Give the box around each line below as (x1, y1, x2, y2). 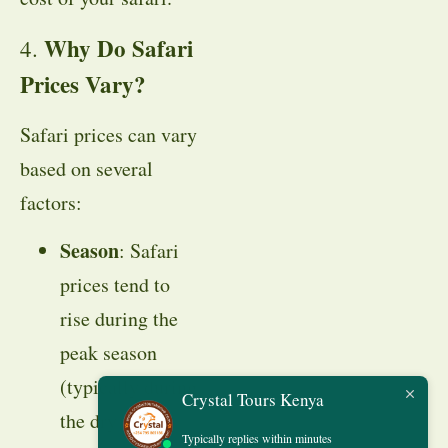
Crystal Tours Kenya (182, 388, 324, 412)
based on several (20, 154, 153, 182)
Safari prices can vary (20, 120, 197, 148)
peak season (60, 339, 157, 367)
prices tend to (60, 271, 170, 299)
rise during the (60, 305, 178, 333)
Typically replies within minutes (182, 429, 332, 446)
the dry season (60, 407, 176, 435)
